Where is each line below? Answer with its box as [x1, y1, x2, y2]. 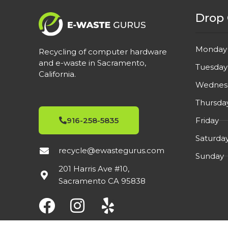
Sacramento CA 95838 [59, 176, 146, 186]
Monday [195, 44, 227, 54]
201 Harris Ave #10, [59, 163, 130, 174]
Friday [195, 115, 219, 125]
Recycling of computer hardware [38, 46, 167, 56]
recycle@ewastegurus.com [59, 145, 165, 155]
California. [38, 69, 76, 79]
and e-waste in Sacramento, [38, 58, 146, 68]
